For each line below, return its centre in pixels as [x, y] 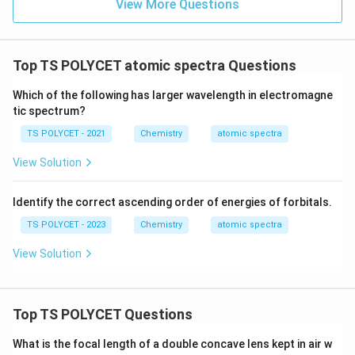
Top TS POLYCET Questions [103, 314]
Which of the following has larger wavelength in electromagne [173, 95]
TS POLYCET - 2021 [66, 134]
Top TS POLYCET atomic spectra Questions [155, 65]
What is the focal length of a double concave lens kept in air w [172, 344]
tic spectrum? [49, 111]
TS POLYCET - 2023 [66, 225]
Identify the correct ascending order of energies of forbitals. [172, 202]
